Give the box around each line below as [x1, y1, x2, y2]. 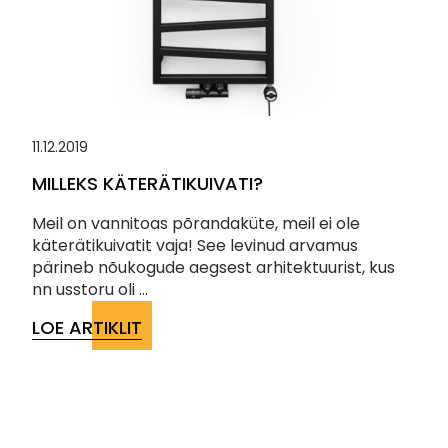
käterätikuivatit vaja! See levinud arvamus [32, 234, 358, 258]
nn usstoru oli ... [32, 278, 148, 302]
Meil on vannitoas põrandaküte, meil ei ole [32, 212, 360, 236]
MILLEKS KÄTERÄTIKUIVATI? [32, 171, 263, 197]
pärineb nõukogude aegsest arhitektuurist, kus [32, 256, 395, 280]
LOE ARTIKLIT [32, 315, 142, 341]
